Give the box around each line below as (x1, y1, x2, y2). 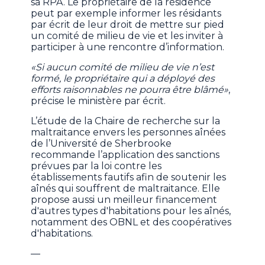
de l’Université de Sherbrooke (31, 138, 172, 150)
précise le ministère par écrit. (31, 95, 169, 107)
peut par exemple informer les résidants (31, 8, 222, 20)
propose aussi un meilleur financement (31, 194, 218, 206)
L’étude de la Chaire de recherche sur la (31, 115, 221, 127)
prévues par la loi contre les (31, 160, 162, 172)
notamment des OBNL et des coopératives (31, 216, 232, 228)
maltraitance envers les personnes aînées (31, 127, 226, 138)
